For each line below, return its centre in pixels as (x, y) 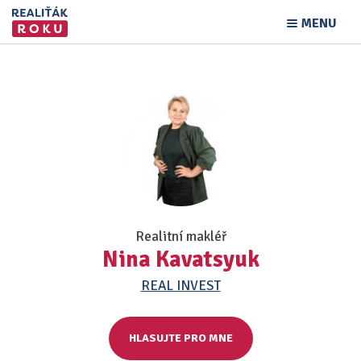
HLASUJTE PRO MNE (180, 338)
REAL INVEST (180, 286)
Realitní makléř (180, 237)
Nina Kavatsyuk (180, 259)
